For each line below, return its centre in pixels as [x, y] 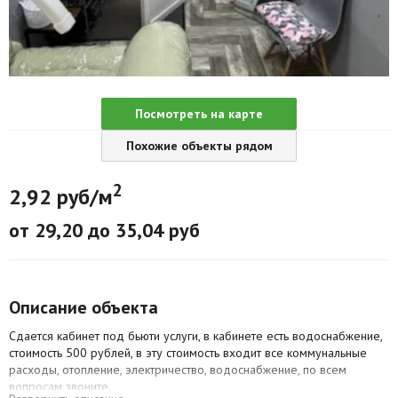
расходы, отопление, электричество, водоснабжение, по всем [178, 369]
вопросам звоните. [60, 386]
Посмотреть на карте [199, 113]
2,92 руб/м [61, 196]
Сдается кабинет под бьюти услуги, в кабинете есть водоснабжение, [195, 335]
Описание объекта [84, 307]
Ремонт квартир [76, 64]
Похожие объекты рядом [199, 145]
